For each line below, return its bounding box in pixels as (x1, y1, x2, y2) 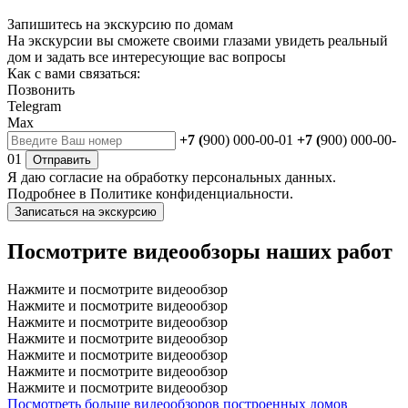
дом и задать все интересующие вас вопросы (7, 48, 286, 65)
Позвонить (7, 81, 75, 97)
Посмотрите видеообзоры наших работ (7, 239, 393, 263)
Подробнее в (7, 185, 90, 201)
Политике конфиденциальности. (90, 185, 293, 201)
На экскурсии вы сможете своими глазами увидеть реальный (7, 32, 388, 48)
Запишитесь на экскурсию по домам (7, 15, 233, 32)
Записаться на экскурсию (15, 204, 157, 219)
